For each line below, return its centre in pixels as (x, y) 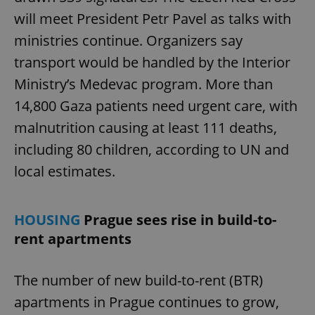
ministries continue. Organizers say (128, 41)
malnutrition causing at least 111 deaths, (146, 128)
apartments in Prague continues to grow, (147, 302)
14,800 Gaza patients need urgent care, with (156, 106)
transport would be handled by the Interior (152, 63)
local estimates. (65, 172)
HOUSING (49, 220)
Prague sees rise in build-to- (180, 220)
